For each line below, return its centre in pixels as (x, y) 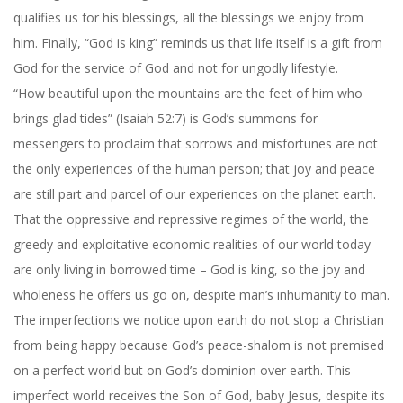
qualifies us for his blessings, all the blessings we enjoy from (188, 17)
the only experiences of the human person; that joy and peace (194, 168)
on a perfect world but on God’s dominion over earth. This (182, 370)
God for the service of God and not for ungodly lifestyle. (176, 67)
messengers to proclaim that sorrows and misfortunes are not (196, 143)
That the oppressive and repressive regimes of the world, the (191, 219)
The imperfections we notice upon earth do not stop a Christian (199, 319)
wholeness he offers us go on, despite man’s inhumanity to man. (201, 294)
